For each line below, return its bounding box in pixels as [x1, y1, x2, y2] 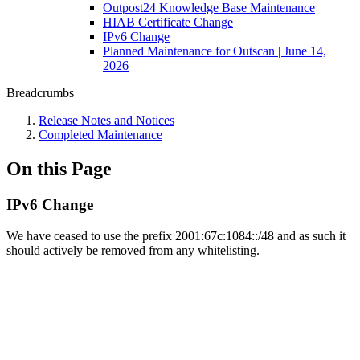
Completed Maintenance [39, 128, 162, 141]
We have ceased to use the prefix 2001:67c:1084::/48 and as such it [6, 228, 346, 243]
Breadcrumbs [6, 86, 74, 100]
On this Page [6, 157, 112, 179]
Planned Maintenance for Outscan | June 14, [103, 44, 326, 58]
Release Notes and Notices [39, 113, 174, 127]
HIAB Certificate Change [103, 15, 233, 29]
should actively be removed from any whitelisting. [6, 243, 260, 257]
